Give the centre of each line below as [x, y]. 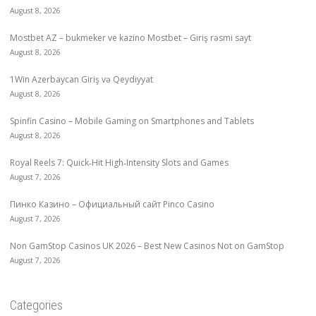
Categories [36, 305]
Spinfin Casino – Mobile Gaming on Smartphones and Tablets [132, 121]
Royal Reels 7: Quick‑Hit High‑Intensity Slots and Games [119, 162]
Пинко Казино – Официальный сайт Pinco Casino [112, 204]
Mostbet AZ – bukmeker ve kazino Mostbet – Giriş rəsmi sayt [130, 37]
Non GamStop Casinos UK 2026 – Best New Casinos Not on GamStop [147, 245]
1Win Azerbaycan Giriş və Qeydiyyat [81, 79]
